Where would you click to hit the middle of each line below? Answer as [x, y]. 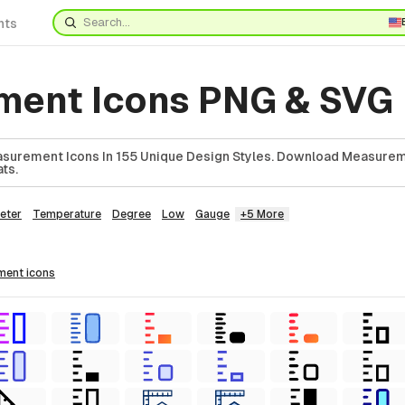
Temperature [67, 214]
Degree [132, 214]
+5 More [262, 214]
